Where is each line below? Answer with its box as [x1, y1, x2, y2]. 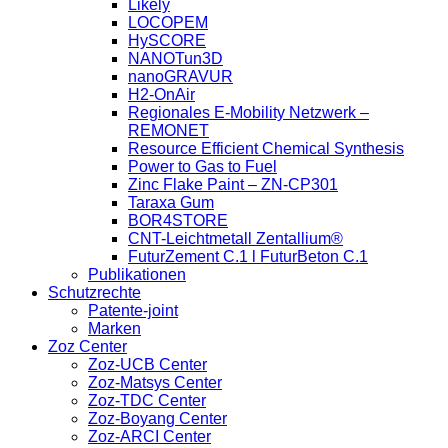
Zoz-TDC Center [88, 392, 206, 410]
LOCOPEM [128, 14, 208, 32]
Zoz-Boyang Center [88, 410, 227, 428]
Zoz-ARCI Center [88, 428, 211, 446]
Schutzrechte [48, 284, 141, 302]
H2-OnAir [128, 86, 195, 104]
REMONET [128, 122, 209, 140]
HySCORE [128, 32, 206, 50]
